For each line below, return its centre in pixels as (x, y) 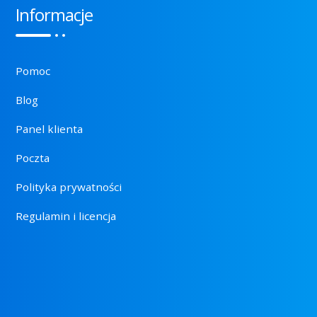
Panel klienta (50, 129)
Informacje (54, 15)
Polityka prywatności (69, 187)
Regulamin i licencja (66, 216)
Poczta (33, 158)
